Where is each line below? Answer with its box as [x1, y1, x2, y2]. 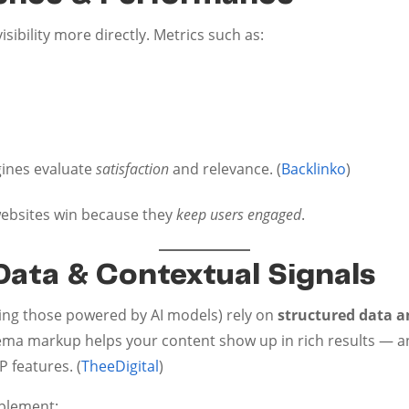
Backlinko [281, 158, 347, 179]
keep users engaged [176, 204, 302, 225]
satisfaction [96, 158, 170, 179]
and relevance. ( [169, 158, 282, 179]
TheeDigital [81, 355, 160, 376]
